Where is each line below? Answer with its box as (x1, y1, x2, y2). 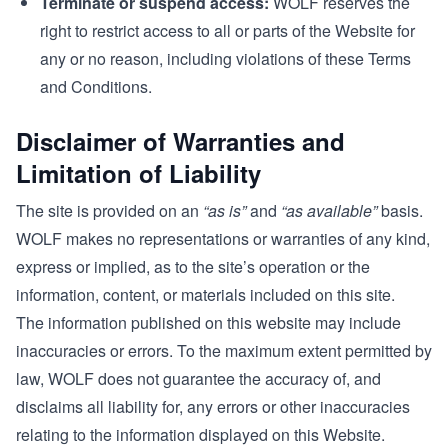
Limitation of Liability (16, 156, 261, 190)
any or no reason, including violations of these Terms (40, 47, 411, 70)
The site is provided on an (16, 199, 203, 222)
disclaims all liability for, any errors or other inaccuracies (16, 395, 410, 418)
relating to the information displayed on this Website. (16, 423, 385, 446)
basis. (377, 199, 423, 222)
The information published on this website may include (16, 311, 401, 334)
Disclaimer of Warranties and (16, 124, 345, 158)
